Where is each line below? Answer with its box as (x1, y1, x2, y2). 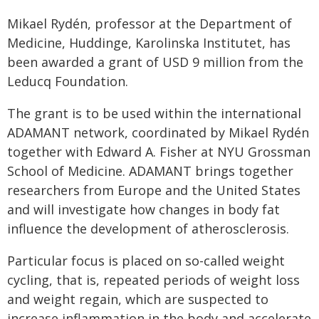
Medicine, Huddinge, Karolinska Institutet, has (7, 34, 291, 51)
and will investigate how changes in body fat (7, 201, 280, 218)
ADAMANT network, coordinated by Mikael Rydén (7, 124, 309, 141)
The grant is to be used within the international (7, 105, 301, 122)
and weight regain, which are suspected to (7, 291, 268, 308)
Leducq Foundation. (7, 73, 128, 90)
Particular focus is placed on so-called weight (7, 252, 285, 269)
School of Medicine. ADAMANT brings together (7, 162, 293, 179)
